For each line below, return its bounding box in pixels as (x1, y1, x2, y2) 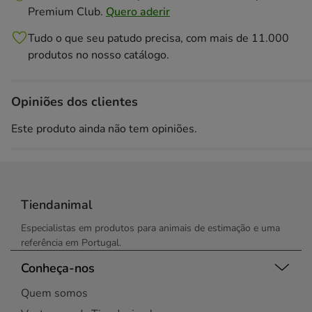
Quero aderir (106, 4, 170, 19)
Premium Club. (28, 4, 106, 19)
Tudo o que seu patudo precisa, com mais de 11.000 (28, 31, 289, 46)
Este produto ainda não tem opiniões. (11, 121, 197, 136)
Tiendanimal (21, 196, 93, 213)
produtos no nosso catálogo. (28, 47, 169, 63)
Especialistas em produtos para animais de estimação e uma (21, 221, 280, 235)
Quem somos (21, 286, 88, 301)
